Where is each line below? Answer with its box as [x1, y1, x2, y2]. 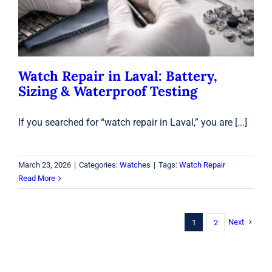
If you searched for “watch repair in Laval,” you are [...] [18, 117, 247, 129]
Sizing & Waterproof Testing [18, 83, 197, 100]
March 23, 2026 [18, 160, 71, 170]
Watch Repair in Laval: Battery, [18, 67, 217, 85]
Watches [119, 160, 151, 170]
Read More [18, 174, 55, 183]
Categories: [78, 160, 120, 170]
